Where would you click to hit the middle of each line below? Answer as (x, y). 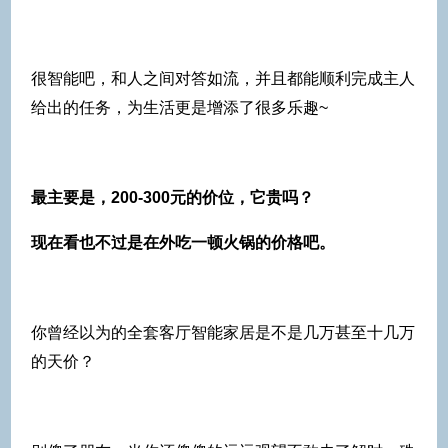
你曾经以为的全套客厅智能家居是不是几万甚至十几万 (223, 332)
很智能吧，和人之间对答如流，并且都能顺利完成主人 (223, 78)
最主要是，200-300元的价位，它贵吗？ (172, 197)
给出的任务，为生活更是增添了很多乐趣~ (179, 107)
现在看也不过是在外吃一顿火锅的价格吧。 (183, 242)
